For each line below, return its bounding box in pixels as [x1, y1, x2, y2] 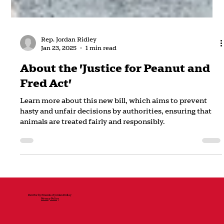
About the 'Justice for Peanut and [20, 121, 210, 135]
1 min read [85, 104, 117, 112]
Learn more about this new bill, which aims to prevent [20, 156, 207, 165]
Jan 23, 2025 [41, 104, 77, 112]
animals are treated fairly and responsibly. [20, 177, 165, 186]
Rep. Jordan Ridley [41, 95, 97, 103]
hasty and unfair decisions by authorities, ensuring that [20, 166, 212, 176]
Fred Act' [20, 136, 72, 150]
